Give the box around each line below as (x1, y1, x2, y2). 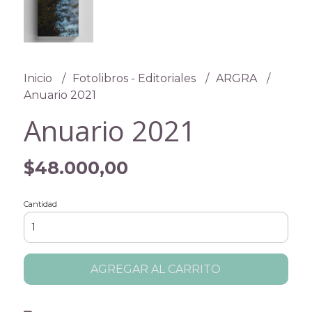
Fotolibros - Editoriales (72, 71, 198, 85)
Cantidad (23, 198, 57, 209)
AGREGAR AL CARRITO (91, 262, 221, 276)
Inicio (23, 71, 55, 85)
